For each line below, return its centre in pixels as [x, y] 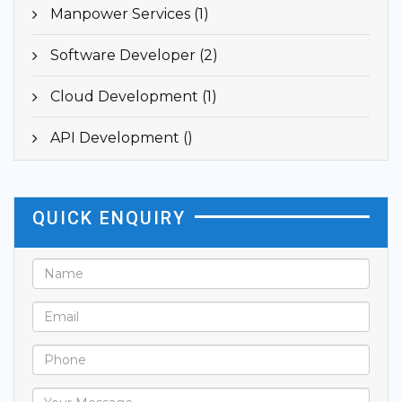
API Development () [122, 137]
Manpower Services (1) [130, 13]
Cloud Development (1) [134, 96]
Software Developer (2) [134, 55]
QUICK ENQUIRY [109, 218]
